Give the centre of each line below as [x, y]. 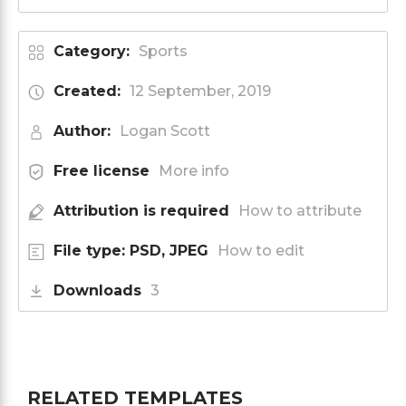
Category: [92, 51]
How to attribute [300, 210]
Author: [82, 130]
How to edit [261, 250]
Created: [87, 91]
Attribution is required [141, 210]
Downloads [97, 290]
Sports [163, 51]
